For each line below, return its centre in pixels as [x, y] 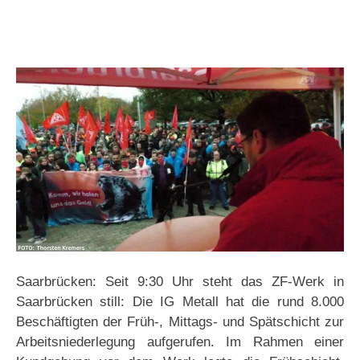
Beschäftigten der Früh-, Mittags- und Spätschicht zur [180, 322]
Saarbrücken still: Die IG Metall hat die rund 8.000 [180, 302]
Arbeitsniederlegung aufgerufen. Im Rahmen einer [180, 342]
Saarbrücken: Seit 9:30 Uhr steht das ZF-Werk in [180, 282]
